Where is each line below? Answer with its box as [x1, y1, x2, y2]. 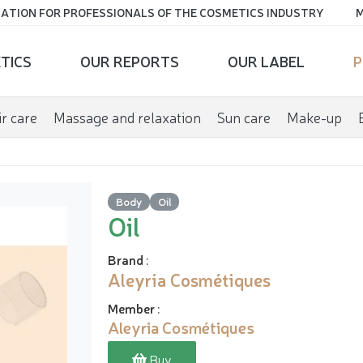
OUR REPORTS [79, 51, 179, 70]
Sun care [216, 107, 271, 126]
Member [108, 298, 155, 317]
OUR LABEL [227, 51, 305, 70]
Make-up [286, 107, 342, 126]
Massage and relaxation [53, 107, 201, 126]
